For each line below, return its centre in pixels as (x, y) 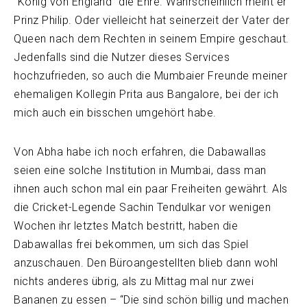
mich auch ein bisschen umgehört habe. (115, 112)
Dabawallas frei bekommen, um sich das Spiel (131, 244)
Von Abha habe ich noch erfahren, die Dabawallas (140, 151)
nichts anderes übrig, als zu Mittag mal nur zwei (134, 281)
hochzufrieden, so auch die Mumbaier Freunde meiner (150, 75)
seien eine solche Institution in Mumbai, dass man (140, 170)
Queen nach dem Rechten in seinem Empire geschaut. (151, 38)
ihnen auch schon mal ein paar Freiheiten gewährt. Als (151, 188)
